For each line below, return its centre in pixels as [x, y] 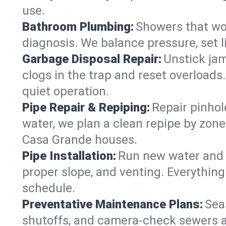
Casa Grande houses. [80, 140]
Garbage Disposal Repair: [92, 59]
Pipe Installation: [69, 156]
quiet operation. [66, 91]
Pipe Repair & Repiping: [86, 107]
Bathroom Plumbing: [78, 27]
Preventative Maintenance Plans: [112, 204]
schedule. [49, 188]
